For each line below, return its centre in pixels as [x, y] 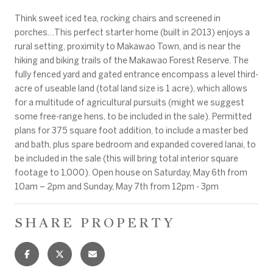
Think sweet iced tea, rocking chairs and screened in [118, 18]
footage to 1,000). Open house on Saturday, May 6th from [131, 172]
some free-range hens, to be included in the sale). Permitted [133, 116]
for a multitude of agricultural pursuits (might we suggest [129, 102]
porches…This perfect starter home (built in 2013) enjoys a [132, 32]
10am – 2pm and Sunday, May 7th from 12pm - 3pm [117, 186]
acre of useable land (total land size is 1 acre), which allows [131, 88]
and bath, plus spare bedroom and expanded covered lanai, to [135, 144]
